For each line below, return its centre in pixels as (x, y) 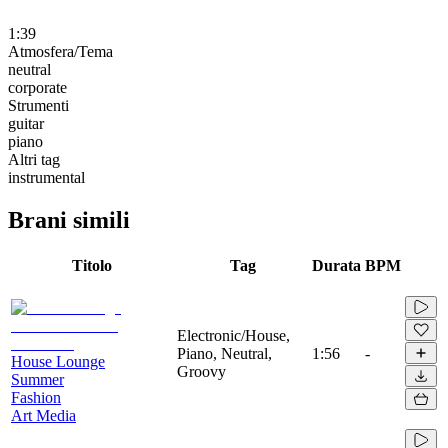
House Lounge (58, 361)
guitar (26, 123)
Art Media (43, 415)
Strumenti (38, 105)
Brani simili (69, 219)
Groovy (201, 371)
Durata (336, 265)
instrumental (46, 177)
